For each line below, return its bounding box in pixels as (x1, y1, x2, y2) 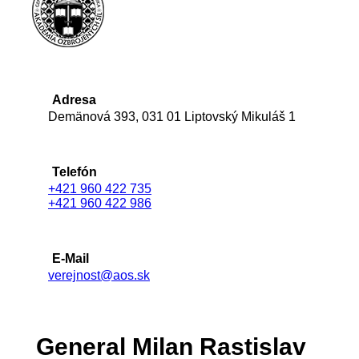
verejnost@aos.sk (48, 268, 150, 283)
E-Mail (52, 252, 89, 266)
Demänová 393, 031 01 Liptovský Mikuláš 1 (48, 110, 296, 124)
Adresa (52, 93, 96, 107)
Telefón (52, 165, 97, 179)
